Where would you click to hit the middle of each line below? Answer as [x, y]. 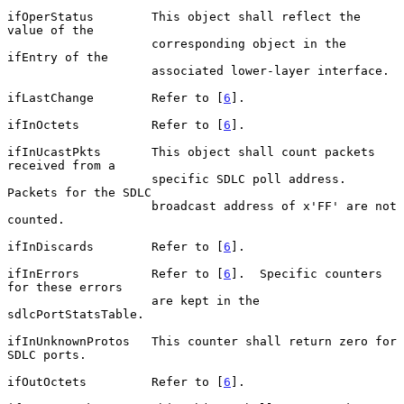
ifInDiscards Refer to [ [115, 246]
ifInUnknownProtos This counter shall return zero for [202, 341]
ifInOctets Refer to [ [115, 124]
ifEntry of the [58, 57]
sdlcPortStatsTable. [76, 314]
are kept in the [79, 300]
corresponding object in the [79, 43]
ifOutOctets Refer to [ [115, 381]
